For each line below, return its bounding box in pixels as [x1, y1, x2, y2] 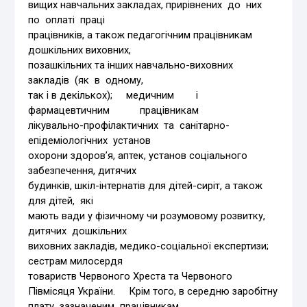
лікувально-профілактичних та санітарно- [28, 119, 230, 132]
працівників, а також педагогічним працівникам [28, 28, 253, 41]
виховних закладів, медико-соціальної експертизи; [28, 239, 269, 252]
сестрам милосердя [28, 254, 123, 267]
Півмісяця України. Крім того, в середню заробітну [28, 284, 278, 297]
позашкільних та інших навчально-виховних [28, 58, 234, 71]
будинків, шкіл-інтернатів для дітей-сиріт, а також [28, 179, 263, 192]
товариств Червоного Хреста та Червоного [28, 269, 233, 282]
